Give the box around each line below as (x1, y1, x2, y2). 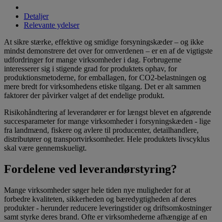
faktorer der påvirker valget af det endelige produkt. (4, 91, 165, 100)
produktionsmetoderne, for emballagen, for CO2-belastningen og (4, 73, 206, 82)
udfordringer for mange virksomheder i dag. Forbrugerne (4, 55, 181, 64)
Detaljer (24, 12, 49, 21)
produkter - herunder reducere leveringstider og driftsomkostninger (4, 204, 212, 213)
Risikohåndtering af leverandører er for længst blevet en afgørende (4, 108, 211, 117)
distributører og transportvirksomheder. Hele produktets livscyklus (4, 135, 210, 144)
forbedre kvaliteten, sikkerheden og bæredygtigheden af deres (4, 195, 196, 204)
